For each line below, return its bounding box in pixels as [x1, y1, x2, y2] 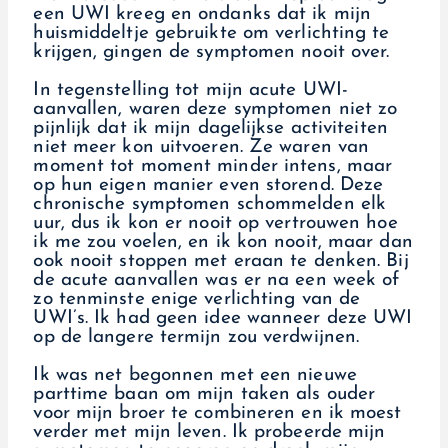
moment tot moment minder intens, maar [33, 156, 393, 176]
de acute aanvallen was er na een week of [33, 270, 400, 290]
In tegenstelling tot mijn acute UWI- [33, 80, 349, 100]
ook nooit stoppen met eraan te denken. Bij [33, 251, 409, 271]
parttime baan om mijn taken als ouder [33, 384, 376, 404]
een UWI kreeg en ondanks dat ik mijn [33, 4, 372, 24]
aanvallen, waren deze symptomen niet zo [33, 99, 398, 119]
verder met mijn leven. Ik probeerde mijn [33, 422, 386, 442]
